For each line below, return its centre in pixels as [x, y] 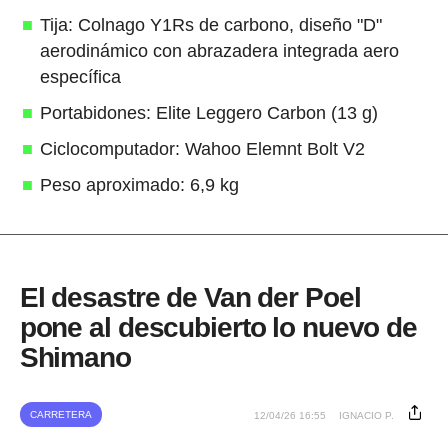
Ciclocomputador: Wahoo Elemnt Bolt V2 [202, 148]
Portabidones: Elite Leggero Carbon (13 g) [208, 112]
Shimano [75, 357]
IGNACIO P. [367, 415]
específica [80, 76]
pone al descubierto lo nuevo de [218, 327]
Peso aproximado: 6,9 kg [139, 184]
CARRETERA [60, 414]
